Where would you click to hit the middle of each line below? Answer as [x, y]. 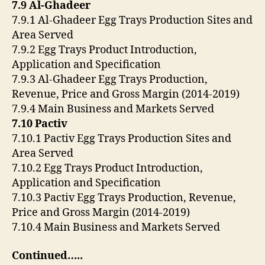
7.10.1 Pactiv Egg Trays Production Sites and [122, 139]
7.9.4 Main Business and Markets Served [114, 109]
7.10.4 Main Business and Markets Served [117, 228]
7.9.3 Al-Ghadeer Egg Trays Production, [110, 80]
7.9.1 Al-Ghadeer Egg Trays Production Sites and [132, 21]
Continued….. [47, 256]
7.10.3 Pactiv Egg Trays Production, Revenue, [124, 198]
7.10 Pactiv [41, 124]
